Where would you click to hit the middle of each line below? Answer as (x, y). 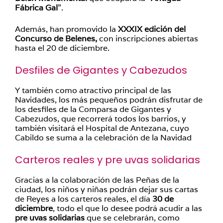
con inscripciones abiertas (148, 38)
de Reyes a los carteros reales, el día (83, 199)
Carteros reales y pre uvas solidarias (108, 160)
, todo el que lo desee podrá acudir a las (127, 208)
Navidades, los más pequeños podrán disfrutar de (109, 100)
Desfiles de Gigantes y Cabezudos (101, 70)
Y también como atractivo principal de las (93, 90)
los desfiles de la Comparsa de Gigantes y (93, 109)
